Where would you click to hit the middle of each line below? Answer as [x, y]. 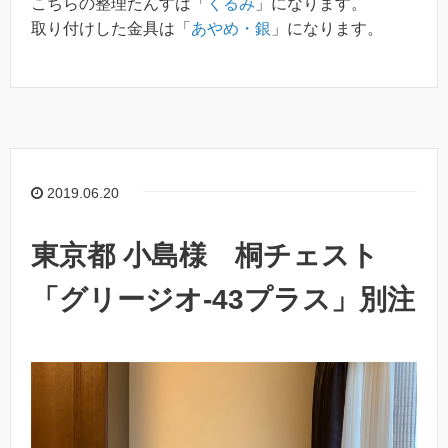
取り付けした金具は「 [111, 29]
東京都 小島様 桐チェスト [205, 255]
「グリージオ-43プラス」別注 [223, 299]
